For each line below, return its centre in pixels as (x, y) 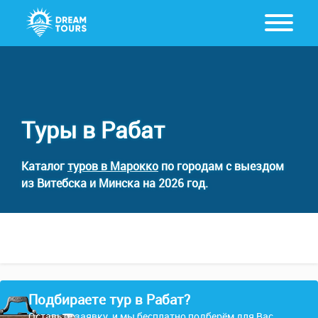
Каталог (44, 166)
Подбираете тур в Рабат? (109, 300)
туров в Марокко (113, 166)
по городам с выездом (221, 166)
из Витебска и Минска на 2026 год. (115, 183)
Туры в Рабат (93, 130)
